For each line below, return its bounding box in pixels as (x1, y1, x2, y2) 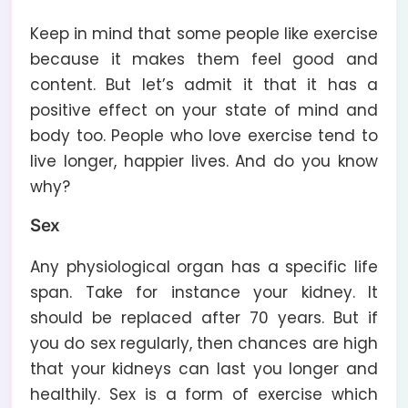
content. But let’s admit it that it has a (30, 73, 378, 96)
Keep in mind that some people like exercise (30, 22, 378, 45)
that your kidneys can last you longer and (30, 357, 378, 380)
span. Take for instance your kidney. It (30, 280, 378, 303)
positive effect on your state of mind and (30, 98, 378, 121)
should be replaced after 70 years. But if (30, 306, 378, 329)
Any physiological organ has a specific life (30, 255, 378, 278)
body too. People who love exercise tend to (30, 124, 378, 147)
